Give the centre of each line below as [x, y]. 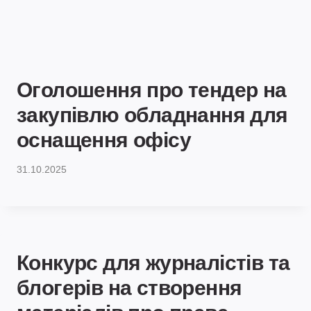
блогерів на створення [129, 288]
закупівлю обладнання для [152, 115]
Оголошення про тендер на [152, 90]
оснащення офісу [107, 140]
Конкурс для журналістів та [153, 263]
